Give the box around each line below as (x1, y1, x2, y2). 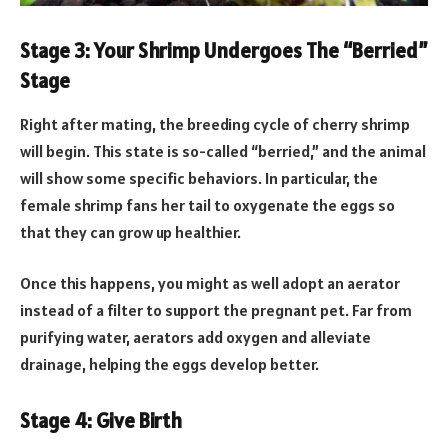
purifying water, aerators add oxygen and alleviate (20, 327, 371, 348)
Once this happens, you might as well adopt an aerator (20, 273, 400, 294)
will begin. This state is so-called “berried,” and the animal (20, 140, 426, 161)
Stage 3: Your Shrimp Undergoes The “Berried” (20, 37, 427, 64)
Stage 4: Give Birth (20, 408, 182, 435)
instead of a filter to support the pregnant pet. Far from (20, 300, 412, 321)
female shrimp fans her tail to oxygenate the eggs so (20, 194, 395, 215)
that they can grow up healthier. (20, 221, 241, 242)
